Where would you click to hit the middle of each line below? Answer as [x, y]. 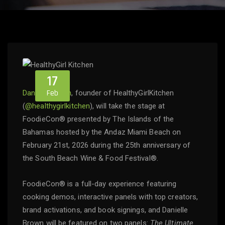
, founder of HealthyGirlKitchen [123, 93]
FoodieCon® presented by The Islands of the [98, 119]
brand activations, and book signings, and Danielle [105, 210]
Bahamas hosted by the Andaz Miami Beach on [102, 132]
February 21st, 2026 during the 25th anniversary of [107, 145]
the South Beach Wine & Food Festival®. [90, 158]
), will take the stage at [128, 106]
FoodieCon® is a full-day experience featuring [100, 184]
